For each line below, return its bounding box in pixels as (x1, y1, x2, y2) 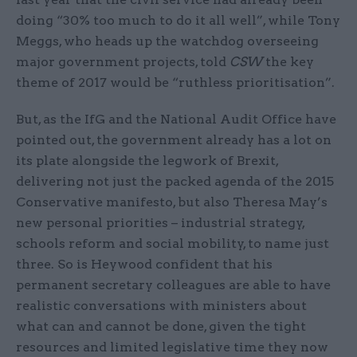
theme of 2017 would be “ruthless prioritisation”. (16, 75, 335, 91)
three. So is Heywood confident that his (16, 257, 273, 273)
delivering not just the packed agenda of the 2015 (16, 174, 334, 190)
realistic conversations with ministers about (16, 298, 307, 314)
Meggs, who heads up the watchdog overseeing (16, 33, 319, 49)
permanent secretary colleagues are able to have (16, 277, 331, 293)
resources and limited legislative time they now (16, 339, 328, 355)
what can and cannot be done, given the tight (16, 319, 306, 335)
